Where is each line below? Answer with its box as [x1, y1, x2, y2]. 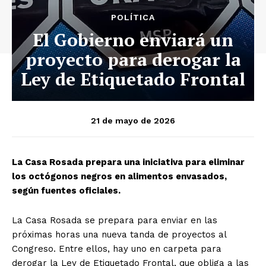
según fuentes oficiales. [12, 185, 121, 196]
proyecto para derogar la [25, 47, 241, 71]
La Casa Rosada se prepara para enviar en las [12, 214, 217, 226]
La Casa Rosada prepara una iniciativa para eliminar [12, 156, 245, 167]
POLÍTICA [111, 12, 155, 22]
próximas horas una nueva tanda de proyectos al [12, 229, 226, 240]
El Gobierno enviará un [33, 27, 233, 52]
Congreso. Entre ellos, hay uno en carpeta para [12, 243, 221, 254]
